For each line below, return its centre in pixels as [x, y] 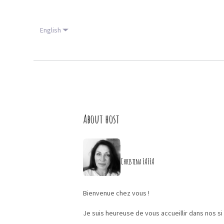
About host [101, 119]
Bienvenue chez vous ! [116, 193]
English [50, 30]
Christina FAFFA [137, 161]
